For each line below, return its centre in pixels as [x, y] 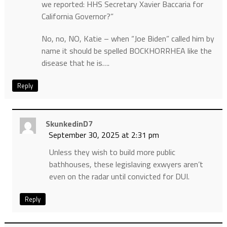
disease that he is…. [75, 63]
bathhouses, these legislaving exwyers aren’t [126, 164]
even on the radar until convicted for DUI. [119, 176]
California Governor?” [77, 16]
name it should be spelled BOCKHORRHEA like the [126, 50]
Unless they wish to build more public [112, 152]
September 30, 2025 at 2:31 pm [104, 135]
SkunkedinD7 [69, 123]
